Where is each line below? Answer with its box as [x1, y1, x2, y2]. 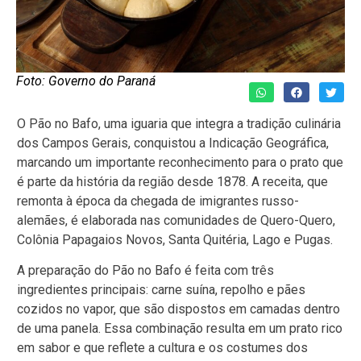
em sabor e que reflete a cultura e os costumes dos [17, 340, 308, 356]
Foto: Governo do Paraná [16, 73, 156, 89]
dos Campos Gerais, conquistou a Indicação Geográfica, [17, 135, 329, 151]
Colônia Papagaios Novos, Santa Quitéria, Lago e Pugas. [17, 231, 333, 247]
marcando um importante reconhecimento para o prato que [17, 154, 343, 170]
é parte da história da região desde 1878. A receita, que [17, 173, 328, 189]
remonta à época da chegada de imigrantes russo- [17, 193, 299, 209]
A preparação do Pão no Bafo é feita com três [17, 263, 274, 279]
